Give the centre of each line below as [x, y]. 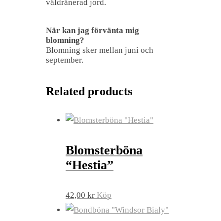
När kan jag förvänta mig [92, 30]
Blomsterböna [104, 150]
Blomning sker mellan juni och [100, 50]
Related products [89, 91]
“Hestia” [90, 165]
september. [65, 60]
